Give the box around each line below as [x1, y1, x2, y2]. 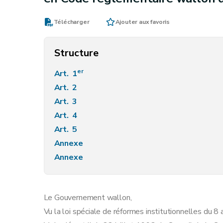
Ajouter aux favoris [115, 18, 170, 26]
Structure [54, 46, 99, 60]
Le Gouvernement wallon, [43, 192, 132, 203]
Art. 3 [54, 96, 80, 107]
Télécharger [53, 18, 90, 26]
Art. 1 [54, 68, 78, 79]
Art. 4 [54, 110, 80, 121]
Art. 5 [54, 124, 80, 135]
